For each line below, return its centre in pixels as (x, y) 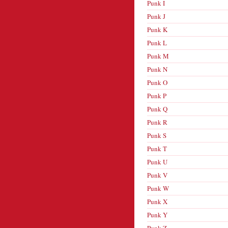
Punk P (157, 96)
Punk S (157, 135)
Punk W (158, 188)
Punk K (157, 30)
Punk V (157, 175)
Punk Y (157, 215)
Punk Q (157, 109)
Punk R (157, 122)
